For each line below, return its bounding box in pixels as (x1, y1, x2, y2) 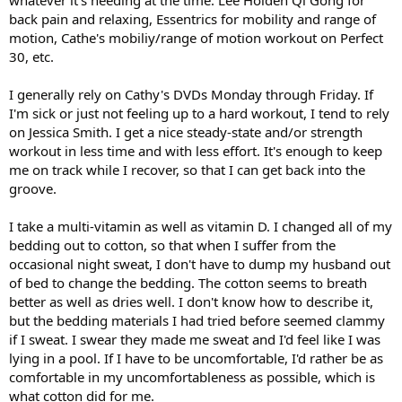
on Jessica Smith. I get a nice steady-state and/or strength (9, 123, 363, 141)
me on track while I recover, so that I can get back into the (9, 161, 365, 179)
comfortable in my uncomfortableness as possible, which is (9, 368, 375, 386)
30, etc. (9, 48, 54, 66)
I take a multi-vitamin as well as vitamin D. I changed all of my (9, 217, 392, 235)
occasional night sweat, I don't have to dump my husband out (9, 255, 390, 273)
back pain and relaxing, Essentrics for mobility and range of (9, 10, 376, 28)
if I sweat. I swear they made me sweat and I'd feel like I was (9, 330, 380, 348)
